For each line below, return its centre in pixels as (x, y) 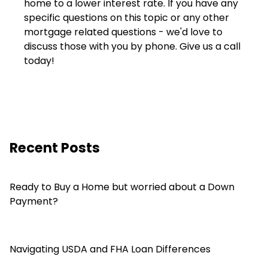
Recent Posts (55, 148)
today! (39, 61)
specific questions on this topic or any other (127, 18)
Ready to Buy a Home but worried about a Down (122, 187)
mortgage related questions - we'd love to (123, 32)
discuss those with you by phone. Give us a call (132, 47)
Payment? (34, 202)
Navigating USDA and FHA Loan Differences (110, 249)
